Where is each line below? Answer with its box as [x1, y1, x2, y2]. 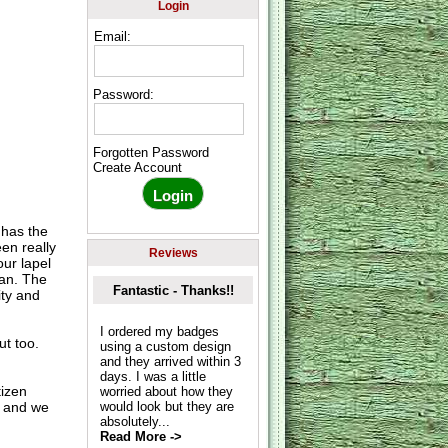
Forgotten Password [93, 145, 210, 161]
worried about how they [99, 383, 233, 399]
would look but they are [99, 398, 234, 414]
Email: [94, 28, 132, 44]
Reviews [148, 245, 198, 260]
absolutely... [99, 413, 170, 429]
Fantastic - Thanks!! [112, 282, 234, 298]
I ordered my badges [99, 323, 219, 339]
